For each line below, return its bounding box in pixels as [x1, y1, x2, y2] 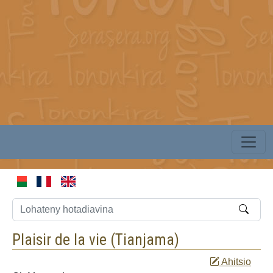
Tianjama [115, 230, 174, 249]
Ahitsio [219, 256, 251, 267]
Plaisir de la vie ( [12, 230, 115, 249]
